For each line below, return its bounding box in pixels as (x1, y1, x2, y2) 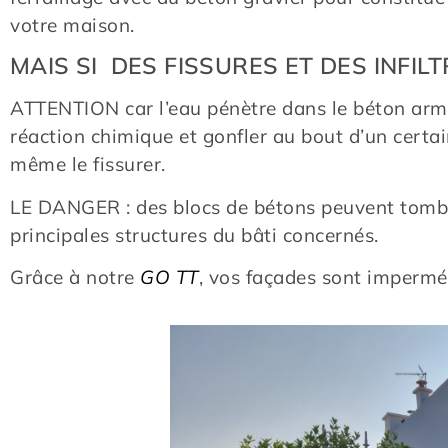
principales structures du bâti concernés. (10, 222, 379, 247)
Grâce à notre (10, 264, 140, 289)
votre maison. (10, 12, 135, 37)
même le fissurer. (10, 152, 166, 177)
